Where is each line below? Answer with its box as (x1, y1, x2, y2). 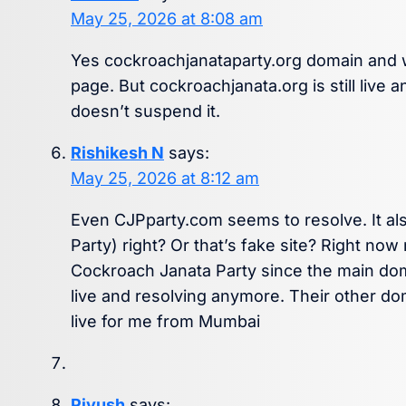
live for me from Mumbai (71, 312, 260, 332)
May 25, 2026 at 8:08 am (71, 9, 263, 29)
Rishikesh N (71, 143, 164, 163)
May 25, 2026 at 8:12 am (71, 169, 259, 188)
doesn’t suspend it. (71, 101, 220, 121)
